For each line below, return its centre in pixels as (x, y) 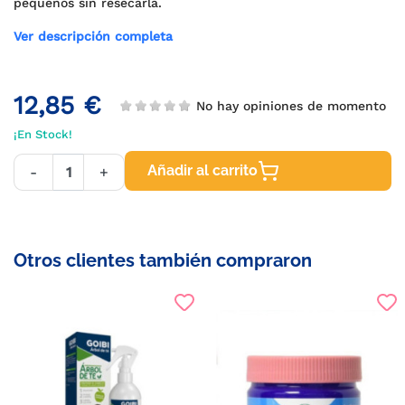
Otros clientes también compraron (163, 260)
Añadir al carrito (202, 170)
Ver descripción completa (93, 36)
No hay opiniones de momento (283, 105)
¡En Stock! (43, 134)
